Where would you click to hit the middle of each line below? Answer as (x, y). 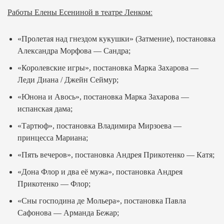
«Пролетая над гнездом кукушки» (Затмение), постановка (116, 39)
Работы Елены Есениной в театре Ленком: (80, 12)
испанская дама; (45, 109)
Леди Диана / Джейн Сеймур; (68, 80)
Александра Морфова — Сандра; (74, 51)
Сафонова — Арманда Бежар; (68, 213)
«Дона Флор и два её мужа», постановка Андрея (100, 172)
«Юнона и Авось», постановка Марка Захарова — (103, 97)
